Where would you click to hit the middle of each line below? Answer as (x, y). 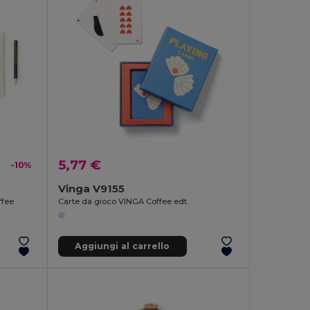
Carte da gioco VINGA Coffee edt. (124, 201)
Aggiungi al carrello (122, 246)
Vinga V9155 (92, 188)
